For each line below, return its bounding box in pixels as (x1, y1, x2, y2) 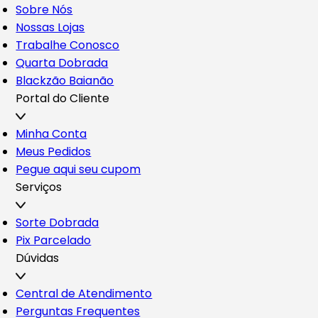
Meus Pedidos (16, 143, 92, 160)
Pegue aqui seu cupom (16, 160, 141, 177)
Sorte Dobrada (16, 214, 99, 231)
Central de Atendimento (16, 285, 153, 302)
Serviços (16, 178, 62, 195)
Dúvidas (16, 249, 60, 266)
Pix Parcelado (16, 231, 92, 248)
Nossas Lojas (16, 18, 85, 35)
